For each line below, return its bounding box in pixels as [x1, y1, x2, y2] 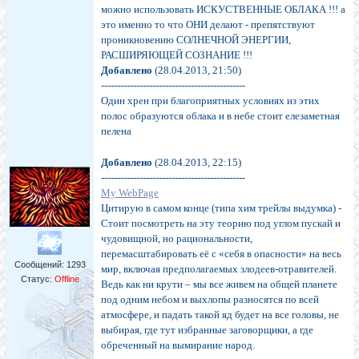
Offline [54, 274, 79, 284]
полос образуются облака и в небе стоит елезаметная [101, 110, 340, 123]
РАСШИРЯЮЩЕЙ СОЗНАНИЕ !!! [101, 49, 252, 62]
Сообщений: [14, 260, 67, 270]
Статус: [20, 274, 54, 284]
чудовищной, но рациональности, [101, 232, 252, 245]
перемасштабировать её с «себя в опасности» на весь [101, 248, 341, 260]
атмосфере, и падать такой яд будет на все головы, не [101, 309, 339, 321]
